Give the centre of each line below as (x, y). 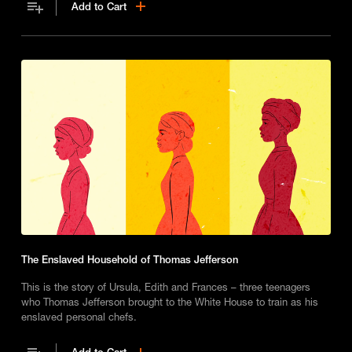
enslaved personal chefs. (79, 316)
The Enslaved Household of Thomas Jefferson (129, 259)
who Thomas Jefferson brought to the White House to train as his (169, 301)
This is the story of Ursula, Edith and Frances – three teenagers (165, 286)
